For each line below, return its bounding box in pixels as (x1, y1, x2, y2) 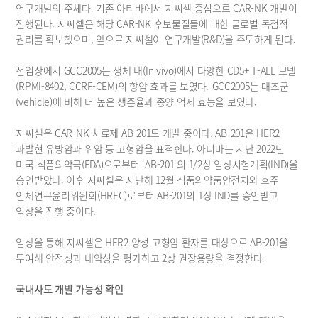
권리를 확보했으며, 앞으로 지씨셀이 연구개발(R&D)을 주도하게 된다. (16, 32, 296, 47)
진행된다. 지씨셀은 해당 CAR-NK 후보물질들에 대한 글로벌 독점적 (16, 16, 288, 31)
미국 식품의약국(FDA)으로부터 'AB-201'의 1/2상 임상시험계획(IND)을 (16, 157, 298, 172)
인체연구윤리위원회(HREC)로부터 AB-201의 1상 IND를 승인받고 (16, 188, 278, 203)
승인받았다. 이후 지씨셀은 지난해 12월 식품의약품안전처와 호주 (16, 172, 279, 187)
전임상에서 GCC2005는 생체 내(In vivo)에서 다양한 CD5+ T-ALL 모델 (16, 63, 296, 78)
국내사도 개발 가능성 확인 (16, 282, 124, 297)
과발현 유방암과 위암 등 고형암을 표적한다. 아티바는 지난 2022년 (16, 141, 285, 156)
